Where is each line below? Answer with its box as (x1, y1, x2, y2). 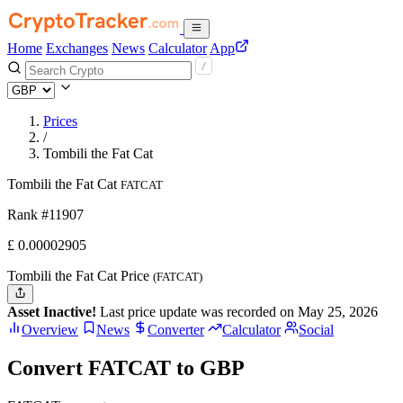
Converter (148, 322, 204, 338)
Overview (22, 322, 78, 338)
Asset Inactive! (7, 304, 96, 320)
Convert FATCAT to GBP (7, 356, 245, 381)
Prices (43, 113, 77, 129)
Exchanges (46, 40, 108, 56)
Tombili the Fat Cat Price (7, 268, 153, 283)
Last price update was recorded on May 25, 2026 (96, 304, 378, 320)
